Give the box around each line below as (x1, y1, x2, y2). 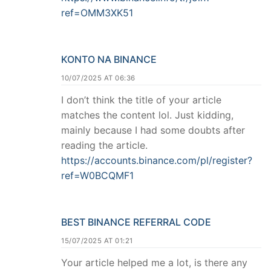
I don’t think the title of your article (61, 94, 221, 106)
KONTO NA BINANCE (61, 53, 157, 66)
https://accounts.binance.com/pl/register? (61, 154, 252, 167)
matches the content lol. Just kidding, (61, 109, 233, 122)
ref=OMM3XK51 (61, 7, 133, 19)
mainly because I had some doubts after (61, 124, 245, 137)
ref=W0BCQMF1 (61, 169, 134, 182)
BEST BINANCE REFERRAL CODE (61, 215, 211, 228)
